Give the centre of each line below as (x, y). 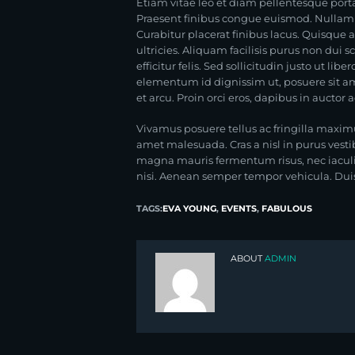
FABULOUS (287, 208)
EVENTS (239, 208)
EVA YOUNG (189, 208)
